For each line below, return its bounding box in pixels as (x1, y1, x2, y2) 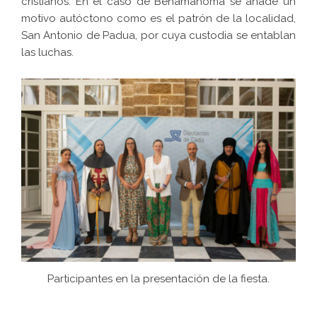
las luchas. (21, 46, 74, 59)
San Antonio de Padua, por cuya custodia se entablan (21, 29, 296, 42)
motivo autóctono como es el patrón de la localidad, (21, 12, 296, 25)
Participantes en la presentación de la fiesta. (47, 272, 270, 286)
